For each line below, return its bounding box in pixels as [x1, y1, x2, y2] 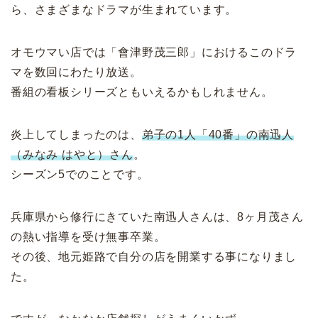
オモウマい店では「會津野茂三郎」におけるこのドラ [11, 45, 297, 58]
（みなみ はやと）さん [11, 148, 133, 160]
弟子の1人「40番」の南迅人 [141, 128, 295, 141]
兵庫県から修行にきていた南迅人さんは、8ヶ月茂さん [11, 210, 304, 223]
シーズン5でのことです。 [11, 168, 149, 180]
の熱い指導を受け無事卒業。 [11, 230, 166, 243]
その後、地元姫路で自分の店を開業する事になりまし [11, 250, 297, 263]
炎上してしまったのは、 [11, 128, 142, 141]
